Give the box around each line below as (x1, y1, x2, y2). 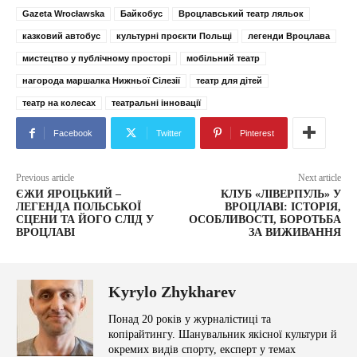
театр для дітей (196, 76, 262, 86)
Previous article (16, 172, 74, 184)
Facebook (53, 128, 92, 139)
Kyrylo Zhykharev (108, 283, 236, 301)
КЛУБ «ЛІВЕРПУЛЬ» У (220, 188, 341, 201)
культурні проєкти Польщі (116, 31, 232, 41)
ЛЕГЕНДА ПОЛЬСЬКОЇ (16, 201, 141, 214)
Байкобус (120, 9, 163, 19)
